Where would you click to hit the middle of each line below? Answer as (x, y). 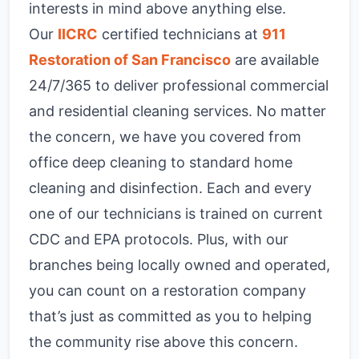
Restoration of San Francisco (130, 60)
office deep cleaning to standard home (161, 162)
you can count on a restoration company (167, 290)
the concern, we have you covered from (165, 137)
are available (275, 60)
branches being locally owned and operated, (179, 265)
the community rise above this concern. (165, 342)
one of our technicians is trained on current (176, 214)
